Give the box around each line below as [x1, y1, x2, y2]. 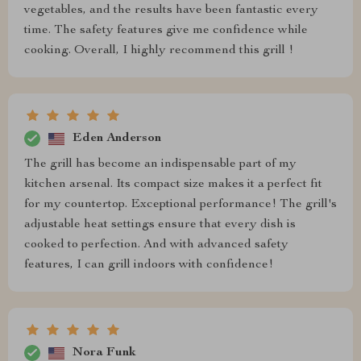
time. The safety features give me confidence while [24, 24, 308, 38]
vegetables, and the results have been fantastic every [24, 4, 318, 18]
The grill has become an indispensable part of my [24, 158, 297, 172]
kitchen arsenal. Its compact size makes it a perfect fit [24, 178, 322, 192]
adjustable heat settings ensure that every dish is [24, 218, 296, 232]
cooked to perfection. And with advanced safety [24, 239, 288, 252]
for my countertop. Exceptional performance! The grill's [24, 198, 337, 212]
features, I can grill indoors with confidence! [24, 259, 273, 272]
